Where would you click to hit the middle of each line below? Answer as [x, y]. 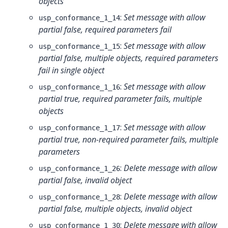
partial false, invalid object [85, 180]
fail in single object [72, 70]
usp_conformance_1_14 [79, 18]
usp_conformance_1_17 [79, 127]
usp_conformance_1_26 [79, 168]
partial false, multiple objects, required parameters [129, 58]
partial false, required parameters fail [105, 29]
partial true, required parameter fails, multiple [120, 98]
